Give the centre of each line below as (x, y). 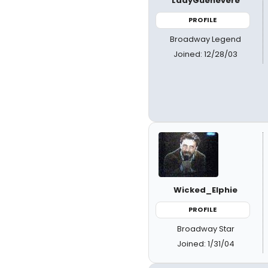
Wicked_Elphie (206, 190)
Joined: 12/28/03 (206, 54)
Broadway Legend (206, 39)
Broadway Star (205, 229)
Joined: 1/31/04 (205, 243)
